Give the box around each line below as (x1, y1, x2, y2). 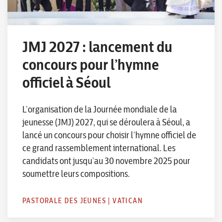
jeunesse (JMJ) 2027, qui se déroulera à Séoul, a (22, 116, 190, 128)
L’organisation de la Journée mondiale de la (22, 103, 177, 115)
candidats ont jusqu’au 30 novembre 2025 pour (22, 155, 190, 166)
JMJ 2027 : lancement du (22, 37, 172, 56)
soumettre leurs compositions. (22, 167, 130, 179)
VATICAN (112, 196, 143, 205)
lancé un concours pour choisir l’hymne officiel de (22, 129, 196, 141)
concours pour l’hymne (22, 55, 159, 74)
